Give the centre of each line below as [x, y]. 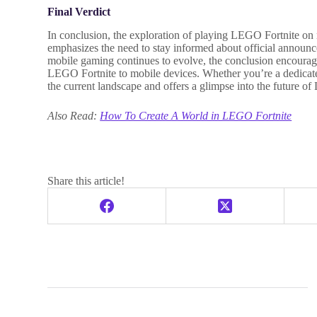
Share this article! [86, 181]
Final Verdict [79, 12]
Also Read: [74, 116]
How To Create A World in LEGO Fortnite [196, 116]
